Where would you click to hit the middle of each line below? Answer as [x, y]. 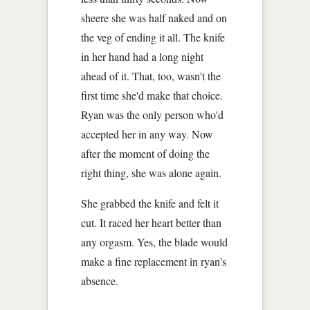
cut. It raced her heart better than [152, 222]
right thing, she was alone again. [152, 172]
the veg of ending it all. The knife [153, 37]
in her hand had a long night [143, 56]
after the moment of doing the [146, 153]
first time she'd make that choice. [152, 95]
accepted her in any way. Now [147, 134]
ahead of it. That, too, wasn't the [151, 75]
